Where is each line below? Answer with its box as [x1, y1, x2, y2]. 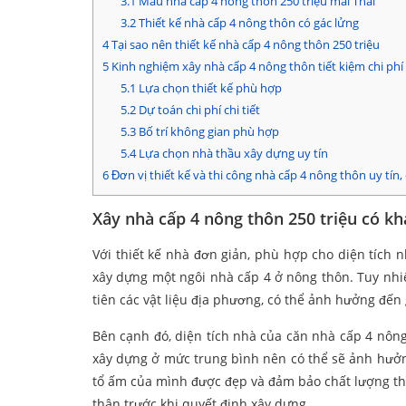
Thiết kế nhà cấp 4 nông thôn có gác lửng [135, 14, 359, 32]
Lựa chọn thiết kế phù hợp [135, 80, 282, 97]
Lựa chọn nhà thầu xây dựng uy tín [135, 145, 328, 162]
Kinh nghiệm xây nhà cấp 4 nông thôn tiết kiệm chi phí [109, 58, 403, 75]
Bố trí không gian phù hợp [135, 123, 279, 140]
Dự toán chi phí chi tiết [135, 101, 260, 119]
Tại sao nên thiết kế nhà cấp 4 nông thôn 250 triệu [109, 36, 380, 53]
